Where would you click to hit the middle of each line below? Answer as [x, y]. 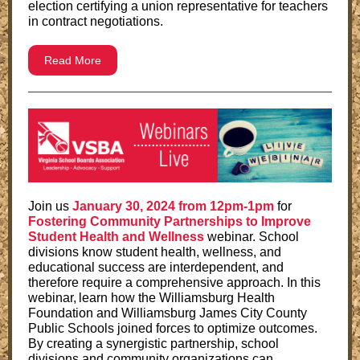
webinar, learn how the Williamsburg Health [151, 298]
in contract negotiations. [96, 21]
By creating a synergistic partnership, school [153, 344]
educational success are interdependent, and [156, 267]
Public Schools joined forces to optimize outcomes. [173, 328]
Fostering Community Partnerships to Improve [170, 221]
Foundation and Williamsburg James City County [168, 313]
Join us [50, 206]
